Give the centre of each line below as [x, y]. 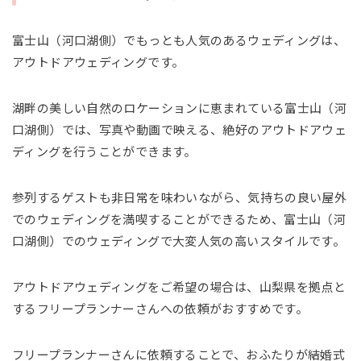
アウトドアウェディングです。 [98, 63]
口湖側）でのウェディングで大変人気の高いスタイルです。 [179, 242]
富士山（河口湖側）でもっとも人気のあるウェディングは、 [179, 41]
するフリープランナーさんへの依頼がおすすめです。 [160, 309]
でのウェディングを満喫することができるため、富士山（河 [179, 220]
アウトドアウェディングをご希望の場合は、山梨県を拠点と [179, 288]
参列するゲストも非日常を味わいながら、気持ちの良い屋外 [180, 198]
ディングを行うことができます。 [104, 152]
